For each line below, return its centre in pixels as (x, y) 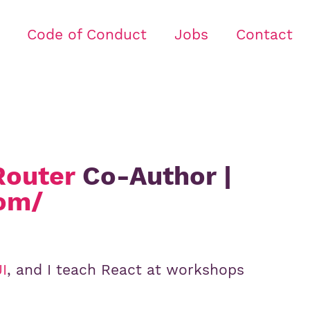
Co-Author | (154, 176)
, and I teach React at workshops (126, 270)
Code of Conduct (86, 35)
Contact (264, 35)
